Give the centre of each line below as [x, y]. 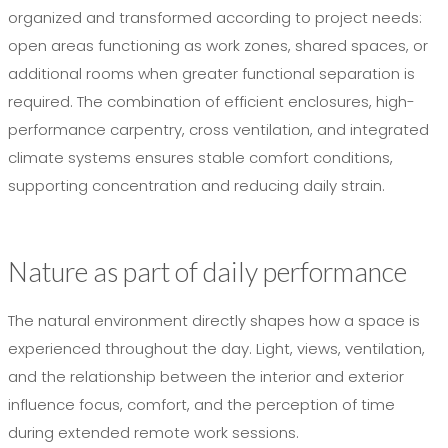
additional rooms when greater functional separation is [211, 74]
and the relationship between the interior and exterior [206, 377]
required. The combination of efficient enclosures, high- [211, 102]
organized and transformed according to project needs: [215, 18]
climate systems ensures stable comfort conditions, [200, 158]
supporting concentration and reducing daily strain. [196, 186]
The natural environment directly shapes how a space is [214, 321]
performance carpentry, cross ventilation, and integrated [218, 130]
